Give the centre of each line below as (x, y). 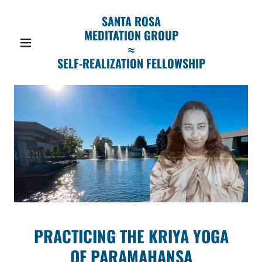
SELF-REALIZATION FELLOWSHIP (131, 63)
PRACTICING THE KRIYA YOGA (131, 236)
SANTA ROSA (131, 21)
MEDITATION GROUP (131, 35)
